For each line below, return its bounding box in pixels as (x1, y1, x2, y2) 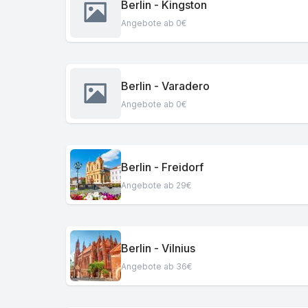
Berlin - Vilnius (121, 241, 195, 255)
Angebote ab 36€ (121, 261, 192, 272)
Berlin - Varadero (121, 78, 210, 93)
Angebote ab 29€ (121, 179, 191, 190)
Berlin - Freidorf (121, 159, 203, 174)
